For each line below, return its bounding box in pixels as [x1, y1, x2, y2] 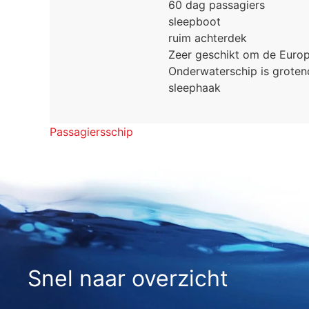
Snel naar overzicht [28, 265, 228, 292]
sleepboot [168, 14, 221, 29]
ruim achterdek [168, 31, 247, 46]
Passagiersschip [50, 125, 133, 139]
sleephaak [168, 81, 221, 95]
